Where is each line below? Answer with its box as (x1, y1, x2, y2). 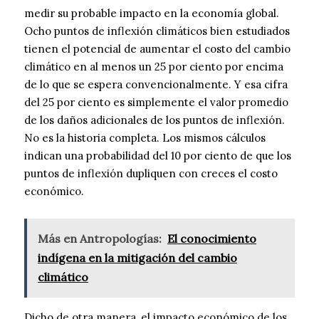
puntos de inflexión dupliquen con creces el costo (24, 167, 278, 181)
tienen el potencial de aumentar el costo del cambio (24, 42, 291, 56)
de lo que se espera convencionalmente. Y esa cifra (24, 78, 288, 92)
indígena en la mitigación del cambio (38, 251, 237, 266)
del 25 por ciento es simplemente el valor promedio (24, 95, 288, 110)
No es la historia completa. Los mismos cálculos (24, 131, 266, 145)
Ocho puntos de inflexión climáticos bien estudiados (24, 24, 290, 38)
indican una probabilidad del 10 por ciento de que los (24, 149, 291, 163)
